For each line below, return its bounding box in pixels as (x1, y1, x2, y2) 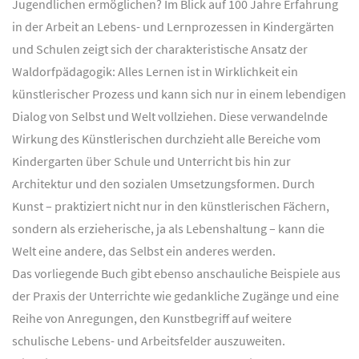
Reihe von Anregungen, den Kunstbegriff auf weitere (12, 310, 292, 327)
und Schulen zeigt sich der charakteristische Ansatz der (12, 41, 308, 58)
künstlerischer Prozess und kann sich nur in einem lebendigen (12, 86, 346, 103)
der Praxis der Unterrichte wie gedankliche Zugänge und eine (12, 288, 339, 305)
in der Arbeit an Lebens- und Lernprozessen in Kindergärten (12, 18, 334, 35)
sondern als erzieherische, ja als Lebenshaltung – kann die (12, 220, 325, 237)
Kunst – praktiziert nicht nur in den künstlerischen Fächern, (12, 198, 329, 215)
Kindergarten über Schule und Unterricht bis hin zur (12, 153, 291, 170)
